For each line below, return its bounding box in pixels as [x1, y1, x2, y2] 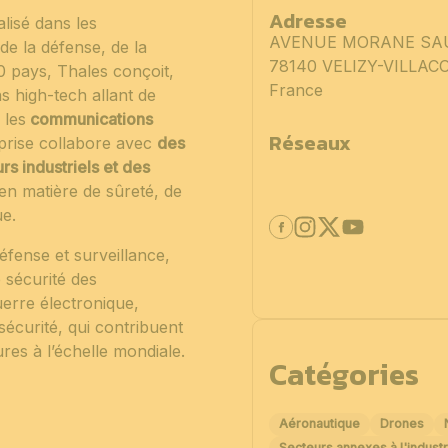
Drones [379, 416, 424, 432]
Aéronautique [278, 416, 360, 432]
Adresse [268, 5, 347, 36]
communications [26, 108, 153, 129]
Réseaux [268, 127, 351, 158]
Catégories [268, 351, 419, 397]
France [268, 79, 323, 100]
